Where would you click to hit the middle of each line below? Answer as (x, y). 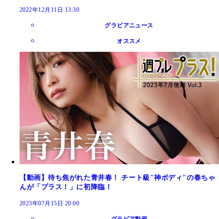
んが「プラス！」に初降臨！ (66, 187)
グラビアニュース (129, 26)
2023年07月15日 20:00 (50, 203)
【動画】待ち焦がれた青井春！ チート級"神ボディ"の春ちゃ (118, 177)
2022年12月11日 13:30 (50, 10)
